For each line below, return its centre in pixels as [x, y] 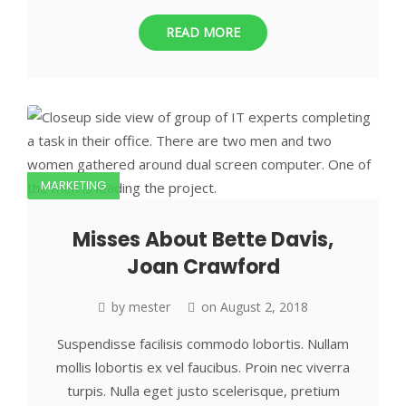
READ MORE [203, 32]
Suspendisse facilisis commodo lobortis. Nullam [203, 343]
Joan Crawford [203, 266]
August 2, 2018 [264, 306]
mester [150, 306]
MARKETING [73, 185]
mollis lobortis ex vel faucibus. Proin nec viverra [203, 367]
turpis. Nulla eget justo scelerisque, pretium [203, 390]
